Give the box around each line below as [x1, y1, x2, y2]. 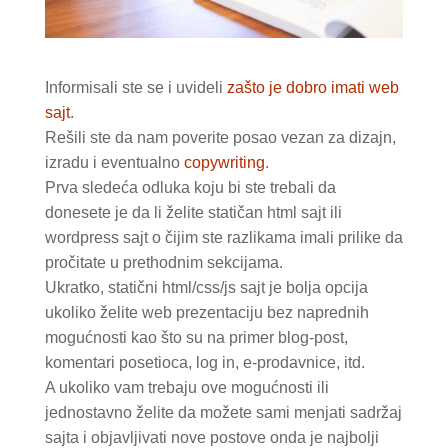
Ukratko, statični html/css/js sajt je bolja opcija [44, 278, 368, 296]
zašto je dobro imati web [226, 78, 399, 96]
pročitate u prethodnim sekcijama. [44, 253, 283, 271]
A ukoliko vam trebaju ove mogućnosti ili [44, 378, 329, 396]
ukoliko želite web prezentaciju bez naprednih [44, 303, 369, 321]
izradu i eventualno [44, 153, 184, 171]
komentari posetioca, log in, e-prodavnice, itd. [44, 353, 365, 371]
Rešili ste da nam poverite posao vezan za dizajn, [44, 128, 396, 146]
